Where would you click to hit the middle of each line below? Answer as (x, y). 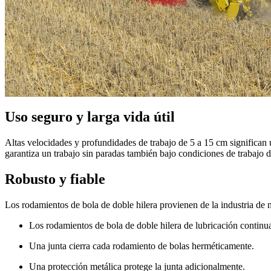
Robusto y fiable (55, 179)
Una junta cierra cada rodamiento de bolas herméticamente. (142, 246)
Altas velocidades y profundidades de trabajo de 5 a (104, 143)
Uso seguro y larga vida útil (90, 117)
